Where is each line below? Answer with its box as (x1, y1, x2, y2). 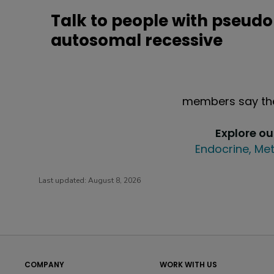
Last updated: (39, 176, 88, 186)
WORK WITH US (159, 259, 217, 270)
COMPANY (24, 259, 64, 270)
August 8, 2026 (88, 176, 141, 186)
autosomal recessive (51, 29, 223, 52)
